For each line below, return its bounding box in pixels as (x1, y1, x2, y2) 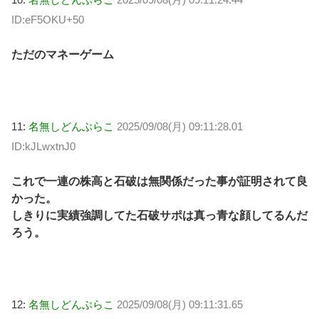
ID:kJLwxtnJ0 (11, 140, 75, 153)
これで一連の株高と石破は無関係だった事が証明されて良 (11, 174, 308, 187)
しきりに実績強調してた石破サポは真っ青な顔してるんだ (11, 209, 308, 221)
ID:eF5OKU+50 (11, 14, 84, 26)
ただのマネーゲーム (11, 48, 114, 61)
